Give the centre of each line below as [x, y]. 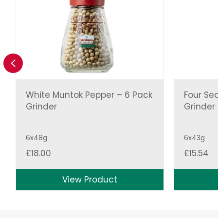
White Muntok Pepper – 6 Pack [89, 95]
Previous [32, 63]
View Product [90, 179]
